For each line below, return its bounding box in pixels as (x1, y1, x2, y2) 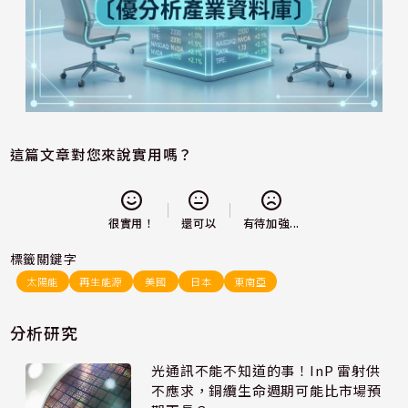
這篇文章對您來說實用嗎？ (9, 144, 194, 166)
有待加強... (242, 215, 301, 232)
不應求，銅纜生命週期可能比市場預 (151, 381, 382, 401)
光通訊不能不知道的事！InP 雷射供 (151, 361, 381, 381)
